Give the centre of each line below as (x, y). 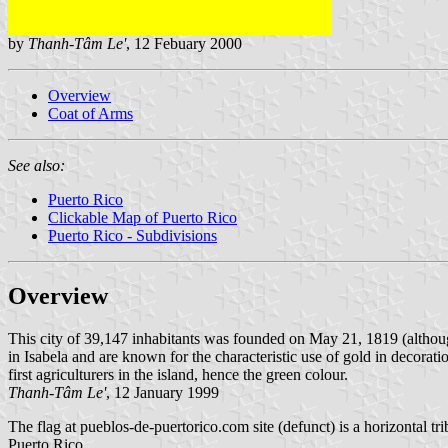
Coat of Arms (90, 113)
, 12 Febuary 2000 (184, 43)
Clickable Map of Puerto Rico (142, 217)
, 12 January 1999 (162, 392)
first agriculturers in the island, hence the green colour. (178, 374)
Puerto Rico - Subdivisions (132, 235)
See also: (36, 165)
